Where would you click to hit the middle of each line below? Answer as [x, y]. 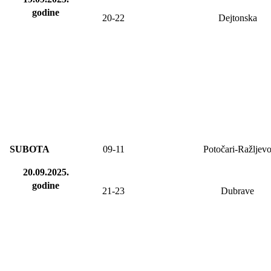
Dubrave [237, 191]
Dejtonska [237, 18]
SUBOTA [30, 149]
